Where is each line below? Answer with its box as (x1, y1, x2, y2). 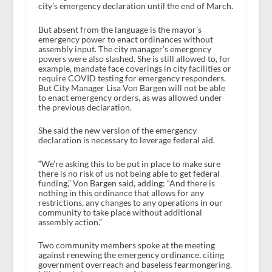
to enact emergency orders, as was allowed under (38, 92, 222, 103)
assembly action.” (38, 216, 102, 227)
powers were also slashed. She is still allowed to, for (38, 53, 231, 64)
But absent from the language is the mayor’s (38, 24, 202, 35)
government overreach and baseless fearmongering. (38, 259, 232, 270)
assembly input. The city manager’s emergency (38, 43, 211, 54)
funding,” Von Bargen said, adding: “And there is (38, 177, 215, 188)
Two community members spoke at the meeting (38, 239, 215, 250)
